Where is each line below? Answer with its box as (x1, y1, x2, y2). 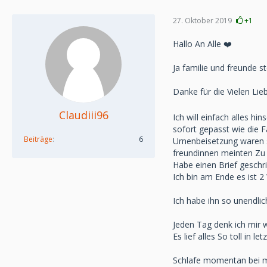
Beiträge (24, 134, 52, 144)
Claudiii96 (58, 108, 108, 122)
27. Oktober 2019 (173, 15, 232, 26)
